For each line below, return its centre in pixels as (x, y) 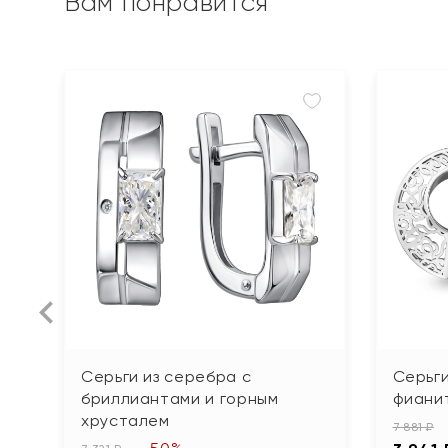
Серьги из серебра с (166, 376)
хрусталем (125, 420)
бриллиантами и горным (180, 398)
